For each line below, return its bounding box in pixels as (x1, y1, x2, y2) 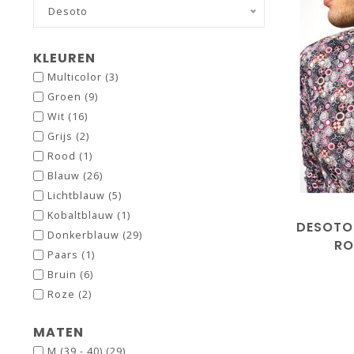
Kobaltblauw (47, 209, 117, 222)
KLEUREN (33, 49, 96, 67)
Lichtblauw (47, 189, 108, 202)
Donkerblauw (47, 228, 122, 242)
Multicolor (47, 70, 105, 84)
